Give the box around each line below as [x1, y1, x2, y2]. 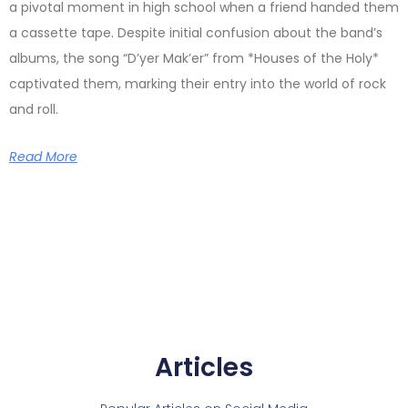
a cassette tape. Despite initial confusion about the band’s [9, 24, 382, 43]
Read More [9, 148, 77, 167]
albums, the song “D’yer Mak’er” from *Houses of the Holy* [9, 49, 379, 68]
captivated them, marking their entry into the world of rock [9, 75, 386, 94]
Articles [155, 350, 253, 386]
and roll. [9, 100, 58, 119]
